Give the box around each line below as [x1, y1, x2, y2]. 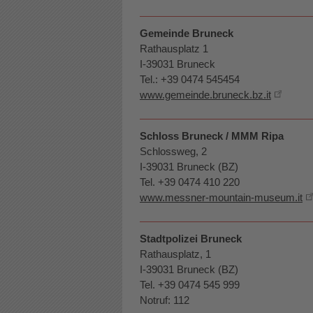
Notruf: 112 [140, 294, 189, 306]
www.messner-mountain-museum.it [140, 191, 303, 203]
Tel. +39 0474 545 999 [140, 279, 240, 291]
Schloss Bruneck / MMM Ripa [140, 130, 284, 142]
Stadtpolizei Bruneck [140, 233, 242, 245]
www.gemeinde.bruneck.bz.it [140, 89, 271, 101]
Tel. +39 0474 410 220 [140, 176, 240, 188]
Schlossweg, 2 [140, 145, 207, 157]
